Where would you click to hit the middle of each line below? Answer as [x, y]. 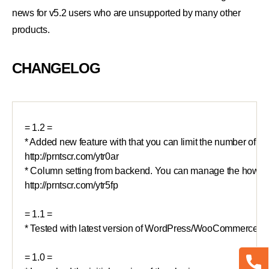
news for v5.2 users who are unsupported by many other [126, 13]
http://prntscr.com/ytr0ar [72, 156]
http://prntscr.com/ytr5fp [71, 185]
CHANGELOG [56, 68]
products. [31, 30]
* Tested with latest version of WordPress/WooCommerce [141, 228]
